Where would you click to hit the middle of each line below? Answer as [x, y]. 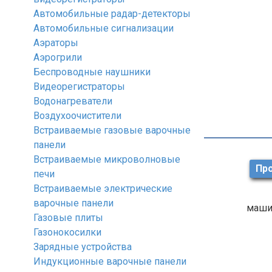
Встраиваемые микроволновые [107, 159]
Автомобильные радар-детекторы [112, 14]
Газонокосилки [67, 232]
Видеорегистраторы [79, 87]
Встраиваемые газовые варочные [112, 130]
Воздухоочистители [77, 116]
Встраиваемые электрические [103, 189]
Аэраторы [56, 43]
